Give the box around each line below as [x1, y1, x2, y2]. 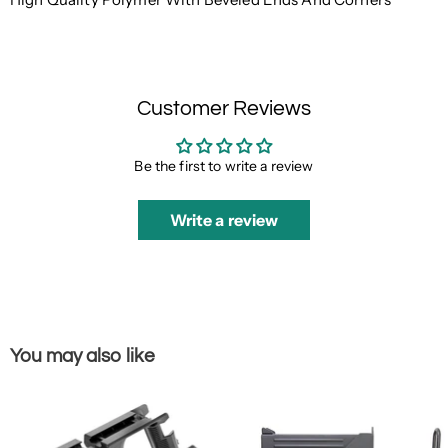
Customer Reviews [137, 98, 311, 119]
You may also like [10, 346, 155, 366]
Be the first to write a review [134, 157, 314, 175]
